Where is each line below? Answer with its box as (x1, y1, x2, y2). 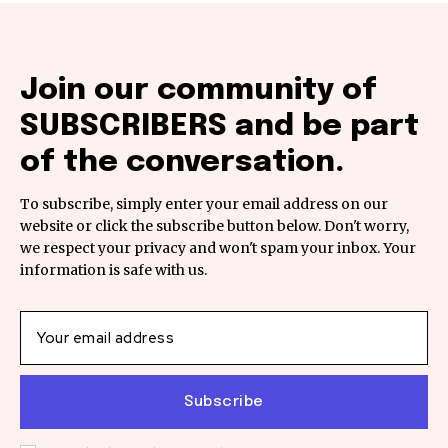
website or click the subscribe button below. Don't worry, (20, 217, 409, 236)
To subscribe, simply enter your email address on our (20, 195, 388, 214)
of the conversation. (20, 147, 344, 179)
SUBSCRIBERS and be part (20, 111, 419, 143)
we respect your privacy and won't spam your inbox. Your (20, 239, 416, 258)
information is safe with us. (20, 261, 207, 280)
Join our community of (20, 75, 377, 107)
